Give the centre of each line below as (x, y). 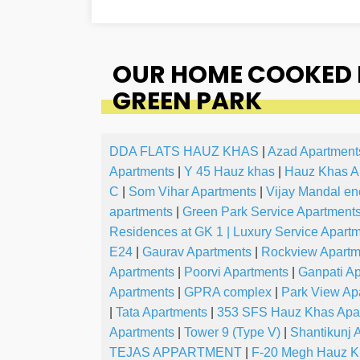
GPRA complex (228, 292)
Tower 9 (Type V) (232, 333)
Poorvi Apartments (236, 272)
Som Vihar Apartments (192, 192)
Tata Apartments (162, 313)
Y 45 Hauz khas (229, 172)
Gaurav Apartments (197, 252)
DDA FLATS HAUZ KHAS (184, 152)
